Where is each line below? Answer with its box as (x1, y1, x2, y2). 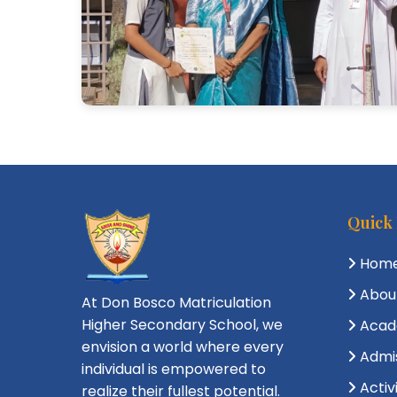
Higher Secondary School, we (82, 315, 283, 336)
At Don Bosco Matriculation (82, 292, 271, 314)
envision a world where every (82, 337, 284, 358)
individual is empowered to (82, 359, 266, 380)
